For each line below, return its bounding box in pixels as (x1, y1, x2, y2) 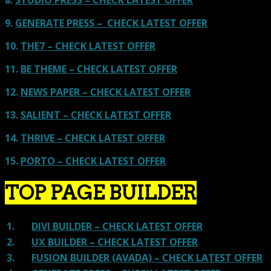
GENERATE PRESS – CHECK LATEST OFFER (15, 16, 207, 30)
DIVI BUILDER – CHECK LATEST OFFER (31, 220, 203, 233)
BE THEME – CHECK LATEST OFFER (21, 62, 177, 76)
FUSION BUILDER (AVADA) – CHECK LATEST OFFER (31, 251, 263, 265)
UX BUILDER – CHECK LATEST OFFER (31, 235, 198, 249)
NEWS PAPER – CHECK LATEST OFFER (21, 85, 191, 99)
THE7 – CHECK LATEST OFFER (21, 39, 155, 53)
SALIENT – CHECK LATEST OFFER (21, 108, 171, 122)
